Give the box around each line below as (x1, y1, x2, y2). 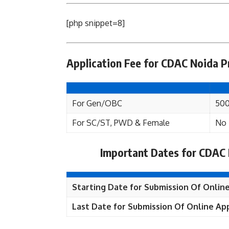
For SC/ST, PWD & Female (72, 118, 170, 128)
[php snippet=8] (66, 18, 125, 28)
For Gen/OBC (72, 98, 122, 108)
